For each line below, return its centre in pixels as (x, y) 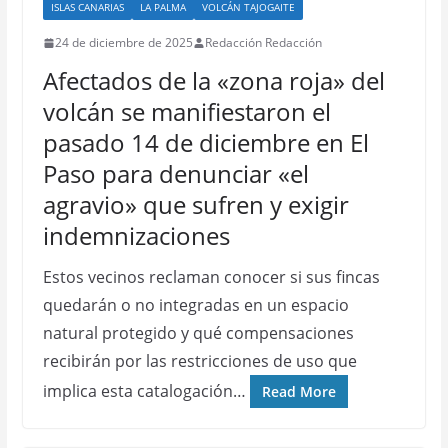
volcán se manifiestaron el (186, 111)
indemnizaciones (136, 235)
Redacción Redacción (263, 42)
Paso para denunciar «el (175, 173)
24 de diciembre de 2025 (123, 42)
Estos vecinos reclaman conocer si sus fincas (211, 277)
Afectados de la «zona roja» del (213, 80)
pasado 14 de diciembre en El (205, 142)
